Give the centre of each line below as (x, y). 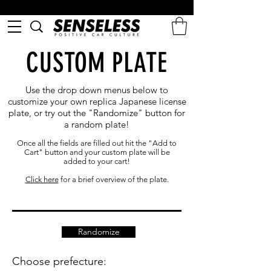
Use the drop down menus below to (97, 90)
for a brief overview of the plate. (113, 179)
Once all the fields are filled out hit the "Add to (97, 143)
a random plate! (97, 124)
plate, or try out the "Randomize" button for (97, 113)
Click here (42, 179)
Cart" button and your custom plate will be (97, 152)
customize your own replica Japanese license (97, 101)
